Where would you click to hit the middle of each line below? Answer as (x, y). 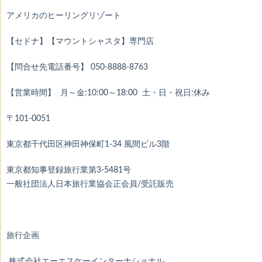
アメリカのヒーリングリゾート (64, 16)
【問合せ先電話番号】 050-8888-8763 (77, 68)
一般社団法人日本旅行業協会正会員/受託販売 (90, 185)
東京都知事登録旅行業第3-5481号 (69, 170)
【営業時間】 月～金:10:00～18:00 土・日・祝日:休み (108, 93)
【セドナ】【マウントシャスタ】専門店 (80, 42)
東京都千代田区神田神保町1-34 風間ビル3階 (88, 145)
